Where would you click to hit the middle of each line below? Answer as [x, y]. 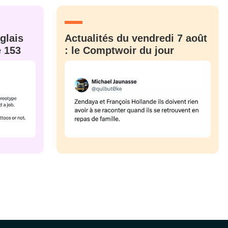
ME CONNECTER [114, 9]
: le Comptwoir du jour [119, 51]
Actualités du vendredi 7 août [136, 38]
